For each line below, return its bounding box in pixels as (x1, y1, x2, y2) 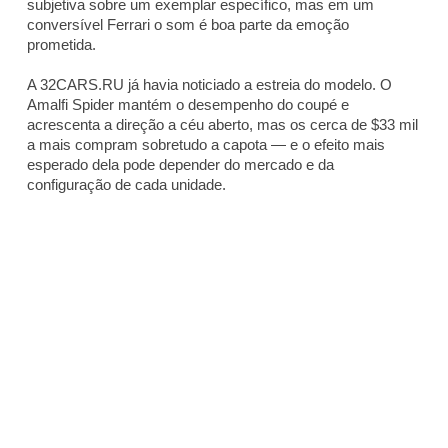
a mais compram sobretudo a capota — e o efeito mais (27, 135, 385, 153)
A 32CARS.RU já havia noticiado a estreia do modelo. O (27, 75, 392, 93)
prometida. (27, 35, 96, 53)
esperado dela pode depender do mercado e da (27, 155, 334, 173)
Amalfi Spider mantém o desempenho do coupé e (27, 95, 349, 113)
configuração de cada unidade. (27, 175, 226, 193)
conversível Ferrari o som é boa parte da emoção (27, 15, 349, 33)
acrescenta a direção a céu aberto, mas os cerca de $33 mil (27, 115, 418, 133)
